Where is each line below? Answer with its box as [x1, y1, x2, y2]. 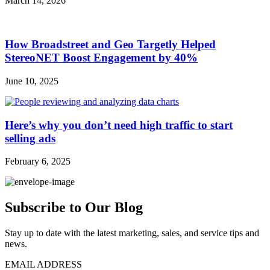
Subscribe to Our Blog [5, 199, 143, 216]
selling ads [5, 131, 55, 145]
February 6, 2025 [5, 156, 71, 167]
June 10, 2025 [5, 75, 58, 86]
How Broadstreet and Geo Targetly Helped [5, 38, 216, 51]
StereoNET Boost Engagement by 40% [5, 51, 198, 64]
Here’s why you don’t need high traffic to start [5, 118, 233, 131]
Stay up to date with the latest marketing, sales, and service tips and [5, 228, 259, 239]
